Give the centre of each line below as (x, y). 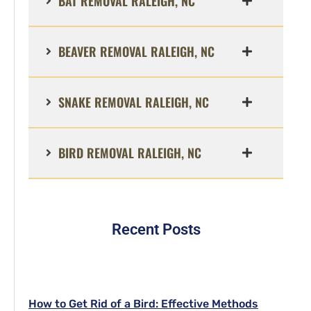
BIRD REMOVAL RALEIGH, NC (130, 152)
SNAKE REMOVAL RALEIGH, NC (134, 102)
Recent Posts (156, 229)
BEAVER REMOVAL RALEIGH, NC (136, 51)
